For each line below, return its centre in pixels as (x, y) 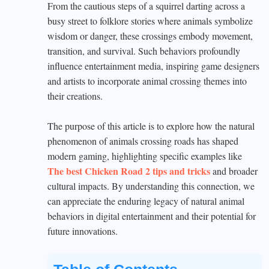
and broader (234, 171)
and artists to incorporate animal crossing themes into (147, 81)
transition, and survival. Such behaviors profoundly (144, 51)
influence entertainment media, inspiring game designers (153, 66)
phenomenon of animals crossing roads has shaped (143, 141)
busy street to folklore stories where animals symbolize (150, 21)
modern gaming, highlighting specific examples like (145, 156)
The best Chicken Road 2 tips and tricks (129, 171)
